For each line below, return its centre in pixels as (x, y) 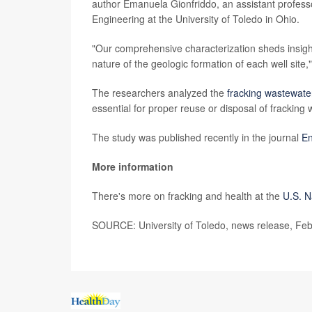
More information (133, 166)
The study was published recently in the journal (197, 137)
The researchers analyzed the (159, 92)
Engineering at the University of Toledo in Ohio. (196, 18)
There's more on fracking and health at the (187, 195)
